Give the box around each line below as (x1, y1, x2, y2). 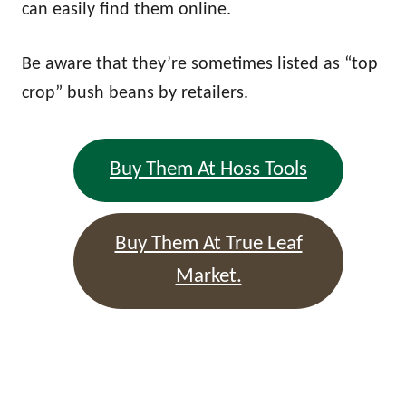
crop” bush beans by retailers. (22, 83, 248, 102)
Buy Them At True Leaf (114, 233, 303, 255)
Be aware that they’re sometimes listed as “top (22, 54, 378, 73)
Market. (175, 266, 242, 287)
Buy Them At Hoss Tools (110, 159, 307, 180)
